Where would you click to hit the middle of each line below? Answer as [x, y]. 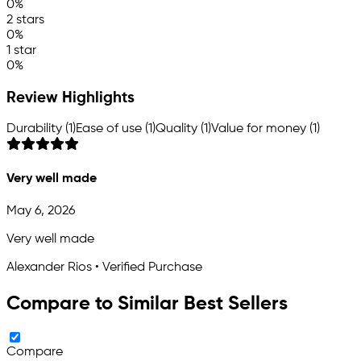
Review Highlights [71, 98]
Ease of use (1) [116, 129]
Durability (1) [41, 129]
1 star [21, 50]
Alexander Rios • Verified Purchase [104, 267]
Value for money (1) [266, 129]
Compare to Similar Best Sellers [147, 303]
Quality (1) [183, 129]
